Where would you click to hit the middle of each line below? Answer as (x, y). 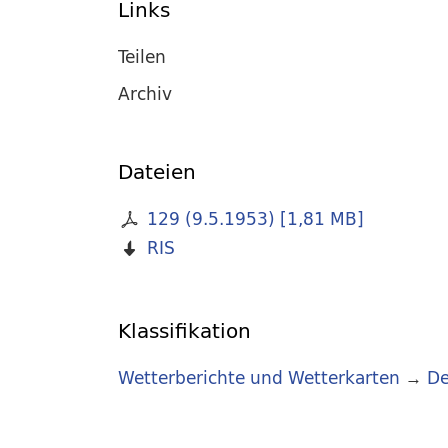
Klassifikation (184, 331)
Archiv (145, 93)
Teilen (142, 56)
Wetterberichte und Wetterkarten (259, 378)
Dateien (157, 172)
